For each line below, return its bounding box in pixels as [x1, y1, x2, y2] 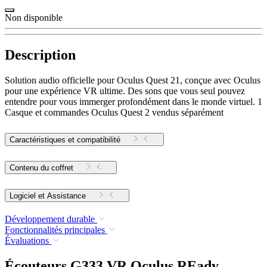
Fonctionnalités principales [5, 224, 105, 235]
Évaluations [5, 235, 49, 246]
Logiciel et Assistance [47, 191, 86, 200]
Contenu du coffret [10, 163, 73, 173]
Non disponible [5, 13, 63, 23]
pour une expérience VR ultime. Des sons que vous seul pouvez [5, 86, 245, 97]
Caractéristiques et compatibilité [10, 135, 120, 145]
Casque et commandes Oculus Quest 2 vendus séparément [5, 107, 223, 118]
